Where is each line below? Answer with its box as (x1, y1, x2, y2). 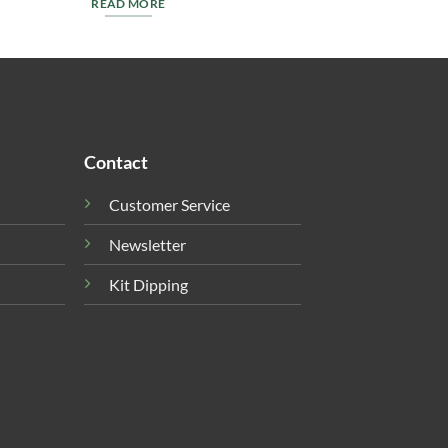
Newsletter (109, 235, 187, 255)
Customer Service (109, 195, 231, 215)
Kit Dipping (109, 275, 189, 295)
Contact (84, 151, 149, 174)
